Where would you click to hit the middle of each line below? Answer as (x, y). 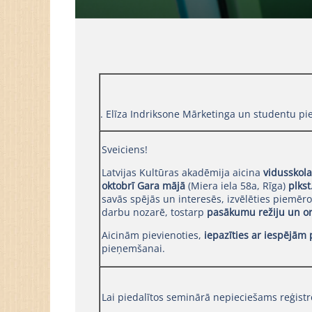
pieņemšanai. (133, 248)
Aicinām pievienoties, (153, 235)
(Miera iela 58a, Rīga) (236, 185)
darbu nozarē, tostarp (154, 212)
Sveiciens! (124, 149)
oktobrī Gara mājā (143, 185)
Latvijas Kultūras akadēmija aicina (182, 172)
